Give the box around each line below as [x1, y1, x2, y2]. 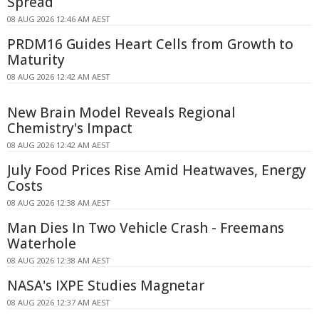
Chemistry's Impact [7, 119, 132, 138]
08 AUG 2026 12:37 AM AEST [7, 297, 110, 308]
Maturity [7, 51, 65, 70]
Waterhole [7, 234, 76, 253]
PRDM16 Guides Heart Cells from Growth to [7, 35, 293, 54]
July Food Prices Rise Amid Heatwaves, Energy [7, 161, 306, 180]
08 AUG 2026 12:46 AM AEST [7, 14, 110, 25]
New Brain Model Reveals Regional [7, 103, 236, 122]
